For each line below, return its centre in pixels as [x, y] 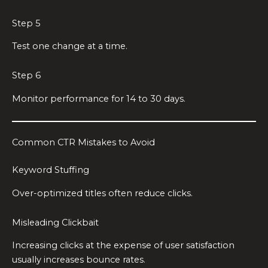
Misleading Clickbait [55, 223]
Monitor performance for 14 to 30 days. [99, 98]
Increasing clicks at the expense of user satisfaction [123, 246]
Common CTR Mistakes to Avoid [83, 143]
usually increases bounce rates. [79, 260]
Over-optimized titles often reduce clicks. [102, 193]
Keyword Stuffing [51, 170]
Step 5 [26, 23]
